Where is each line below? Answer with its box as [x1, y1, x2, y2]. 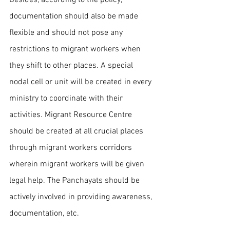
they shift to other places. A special [9, 60, 135, 71]
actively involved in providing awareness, [9, 191, 154, 202]
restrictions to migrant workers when [9, 44, 143, 54]
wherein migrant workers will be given [9, 159, 146, 169]
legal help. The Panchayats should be [9, 175, 142, 186]
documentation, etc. [9, 208, 79, 219]
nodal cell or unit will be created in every [9, 76, 154, 87]
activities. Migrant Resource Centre [9, 109, 134, 120]
